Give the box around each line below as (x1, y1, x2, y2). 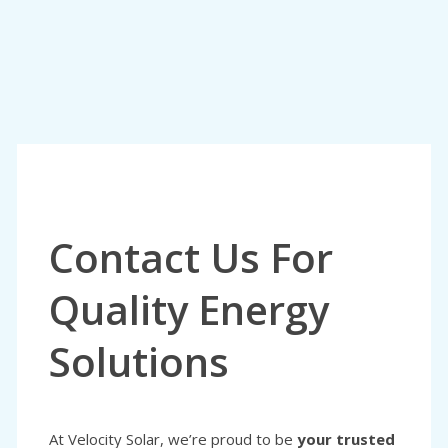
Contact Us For (49, 229, 333, 285)
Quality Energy (49, 281, 329, 337)
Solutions (49, 333, 229, 389)
